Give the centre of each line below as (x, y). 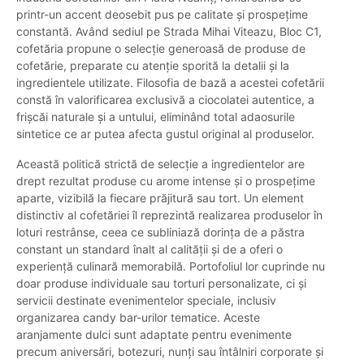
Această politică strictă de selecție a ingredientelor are (160, 164)
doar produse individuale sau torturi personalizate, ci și (161, 284)
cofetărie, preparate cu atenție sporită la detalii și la (153, 66)
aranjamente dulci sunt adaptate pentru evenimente (154, 335)
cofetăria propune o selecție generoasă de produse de (161, 49)
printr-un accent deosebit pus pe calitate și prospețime (162, 15)
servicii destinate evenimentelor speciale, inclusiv (146, 301)
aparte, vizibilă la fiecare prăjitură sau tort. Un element (160, 198)
